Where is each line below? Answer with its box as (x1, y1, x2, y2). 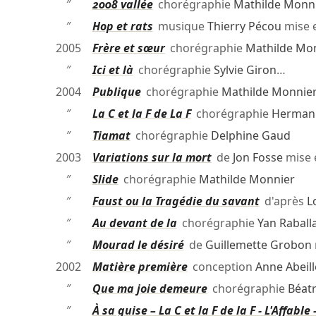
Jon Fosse (232, 150, 283, 166)
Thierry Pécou (207, 18, 281, 35)
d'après (259, 193, 307, 209)
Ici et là (92, 62, 133, 78)
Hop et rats (92, 18, 153, 35)
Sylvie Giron (213, 62, 276, 78)
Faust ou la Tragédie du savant (92, 193, 260, 209)
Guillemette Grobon (205, 237, 312, 253)
